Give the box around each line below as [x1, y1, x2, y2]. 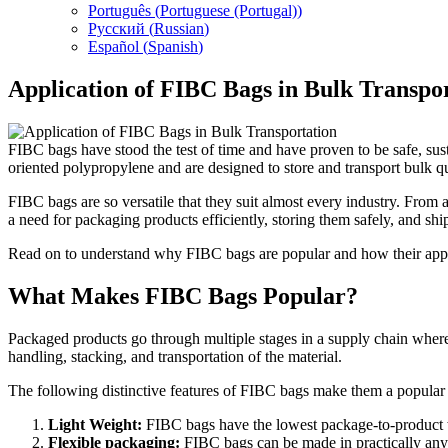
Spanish [148, 38, 198, 55]
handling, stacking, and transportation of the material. [8, 347, 342, 365]
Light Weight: [48, 415, 142, 433]
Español [88, 38, 139, 55]
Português [88, 2, 151, 19]
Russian [154, 20, 204, 37]
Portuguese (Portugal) [160, 2, 297, 19]
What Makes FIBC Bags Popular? [8, 282, 358, 309]
